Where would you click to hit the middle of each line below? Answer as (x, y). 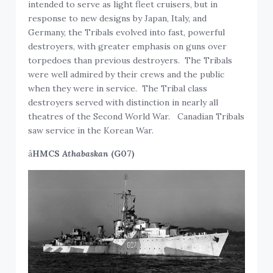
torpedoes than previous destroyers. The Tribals (130, 61)
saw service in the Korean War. (91, 131)
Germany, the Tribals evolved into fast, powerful (127, 33)
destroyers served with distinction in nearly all (123, 103)
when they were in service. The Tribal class (118, 89)
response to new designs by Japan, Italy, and (118, 19)
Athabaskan (86, 154)
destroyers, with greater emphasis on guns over (128, 47)
